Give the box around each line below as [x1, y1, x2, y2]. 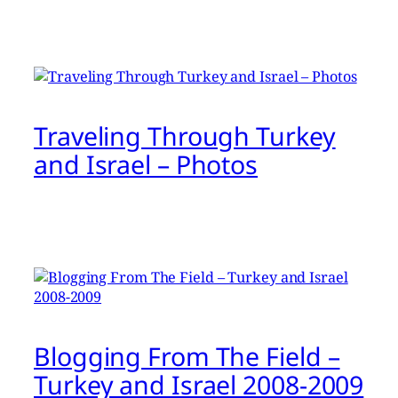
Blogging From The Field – [34, 338, 340, 373]
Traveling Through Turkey [34, 118, 336, 153]
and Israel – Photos [34, 147, 259, 181]
